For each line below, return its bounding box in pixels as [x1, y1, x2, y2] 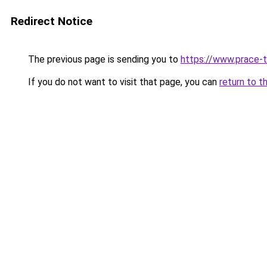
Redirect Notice [11, 14, 92, 28]
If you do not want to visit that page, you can [26, 76, 219, 88]
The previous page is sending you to [26, 54, 181, 65]
